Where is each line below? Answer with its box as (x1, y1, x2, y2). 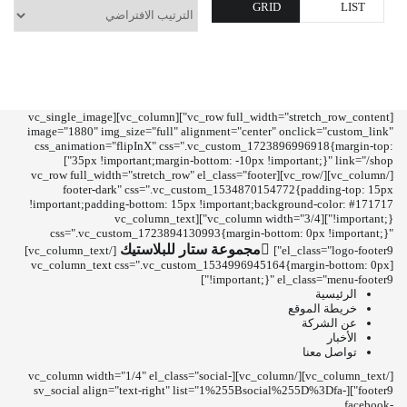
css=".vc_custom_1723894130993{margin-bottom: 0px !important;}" (50, 226, 393, 240)
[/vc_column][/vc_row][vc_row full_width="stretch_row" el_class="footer (31, 168, 276, 182)
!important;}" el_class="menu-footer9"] (209, 273, 393, 286)
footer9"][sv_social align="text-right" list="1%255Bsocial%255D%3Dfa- (34, 383, 346, 397)
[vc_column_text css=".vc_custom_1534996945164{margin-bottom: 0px (31, 258, 390, 272)
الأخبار (327, 331, 357, 344)
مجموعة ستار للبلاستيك (116, 242, 261, 257)
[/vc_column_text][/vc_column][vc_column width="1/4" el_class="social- (28, 369, 232, 382)
